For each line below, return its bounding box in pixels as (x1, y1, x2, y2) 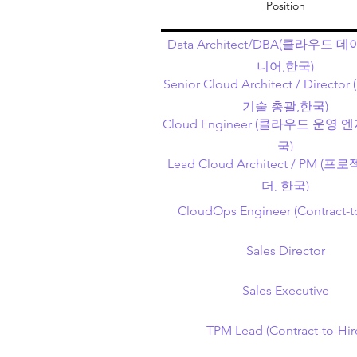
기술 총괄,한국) (242, 99, 329, 115)
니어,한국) (257, 59, 315, 75)
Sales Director (245, 243, 325, 259)
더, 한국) (261, 178, 310, 194)
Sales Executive (241, 283, 329, 299)
